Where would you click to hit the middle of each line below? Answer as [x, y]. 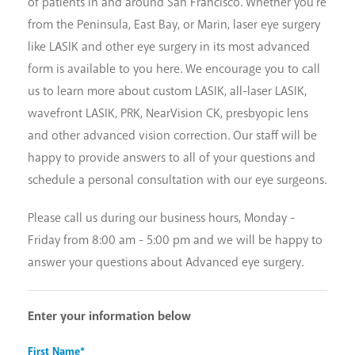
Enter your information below [109, 317]
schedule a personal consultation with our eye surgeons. [177, 180]
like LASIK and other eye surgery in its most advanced [169, 47]
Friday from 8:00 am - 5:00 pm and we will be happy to [175, 240]
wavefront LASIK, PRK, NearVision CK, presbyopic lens [168, 114]
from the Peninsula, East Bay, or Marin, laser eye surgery [174, 25]
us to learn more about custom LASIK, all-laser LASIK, [167, 92]
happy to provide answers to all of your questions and [172, 158]
